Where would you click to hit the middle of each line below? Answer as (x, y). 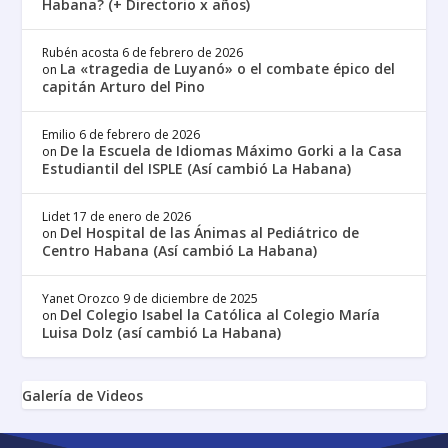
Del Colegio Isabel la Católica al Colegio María (220, 314)
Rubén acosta (81, 52)
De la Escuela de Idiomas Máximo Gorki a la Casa (231, 150)
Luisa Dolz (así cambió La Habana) (162, 332)
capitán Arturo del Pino (124, 86)
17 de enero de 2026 (132, 216)
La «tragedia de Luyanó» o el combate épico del (228, 68)
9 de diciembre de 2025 (191, 298)
